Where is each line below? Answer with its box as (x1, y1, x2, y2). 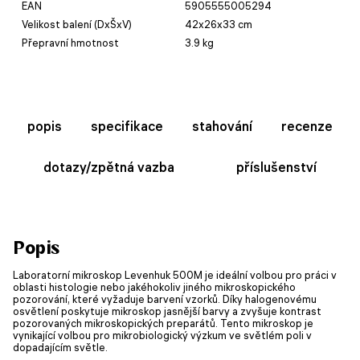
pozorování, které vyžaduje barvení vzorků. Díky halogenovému (13, 292, 317, 305)
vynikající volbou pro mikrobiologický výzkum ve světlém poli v (13, 328, 312, 342)
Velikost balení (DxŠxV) (22, 17, 132, 31)
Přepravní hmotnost (22, 35, 119, 49)
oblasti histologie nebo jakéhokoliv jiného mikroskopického (13, 280, 296, 293)
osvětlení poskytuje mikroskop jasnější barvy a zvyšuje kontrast (13, 304, 321, 317)
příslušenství (235, 158, 317, 175)
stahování (192, 117, 252, 134)
